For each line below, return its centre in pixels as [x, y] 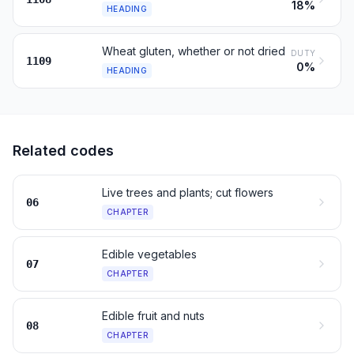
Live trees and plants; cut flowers [188, 192]
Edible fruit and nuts [153, 316]
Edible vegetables [149, 254]
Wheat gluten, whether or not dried [194, 51]
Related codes [63, 151]
